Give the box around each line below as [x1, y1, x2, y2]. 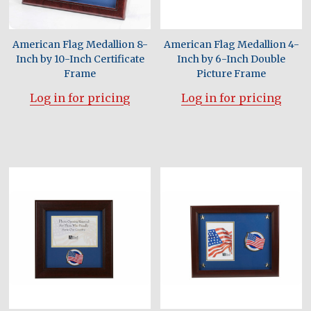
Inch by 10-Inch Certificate [15, 53, 144, 65]
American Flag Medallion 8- [12, 38, 148, 51]
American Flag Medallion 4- [163, 38, 299, 51]
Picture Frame [196, 67, 266, 80]
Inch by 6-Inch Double [177, 53, 285, 65]
